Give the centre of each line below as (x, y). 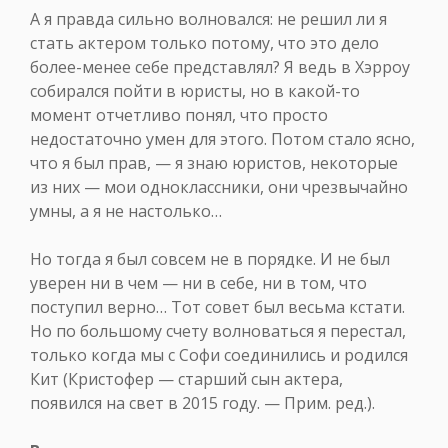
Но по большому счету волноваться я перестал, (218, 331)
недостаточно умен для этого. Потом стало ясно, (222, 139)
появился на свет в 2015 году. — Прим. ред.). (202, 403)
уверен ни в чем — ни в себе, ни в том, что (198, 283)
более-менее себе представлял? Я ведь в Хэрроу (220, 67)
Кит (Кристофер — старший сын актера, (186, 379)
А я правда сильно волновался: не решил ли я (208, 19)
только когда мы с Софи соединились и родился (219, 355)
